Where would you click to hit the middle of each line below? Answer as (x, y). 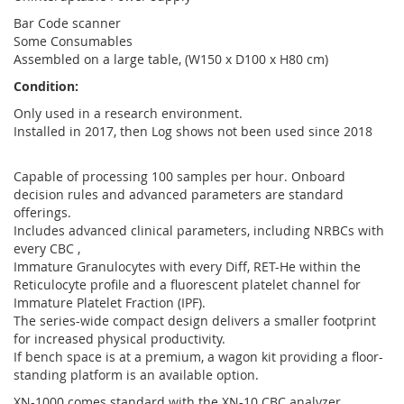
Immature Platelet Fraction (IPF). (110, 303)
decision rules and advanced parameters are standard (179, 194)
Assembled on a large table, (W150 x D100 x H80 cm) (171, 59)
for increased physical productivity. (119, 339)
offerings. (42, 212)
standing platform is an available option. (136, 375)
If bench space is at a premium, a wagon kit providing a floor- (198, 357)
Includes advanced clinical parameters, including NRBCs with (199, 230)
